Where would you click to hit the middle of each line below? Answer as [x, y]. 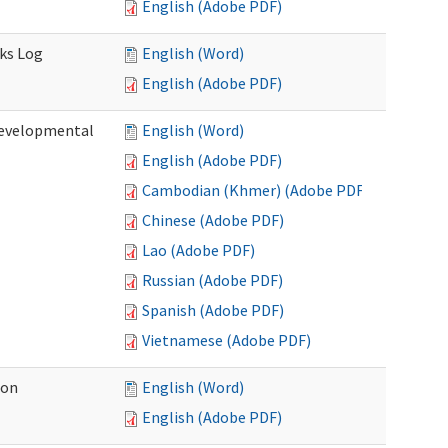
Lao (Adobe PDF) [198, 250]
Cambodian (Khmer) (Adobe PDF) [255, 190]
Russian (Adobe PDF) [212, 280]
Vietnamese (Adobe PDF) [226, 340]
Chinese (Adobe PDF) [213, 220]
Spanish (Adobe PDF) [213, 310]
